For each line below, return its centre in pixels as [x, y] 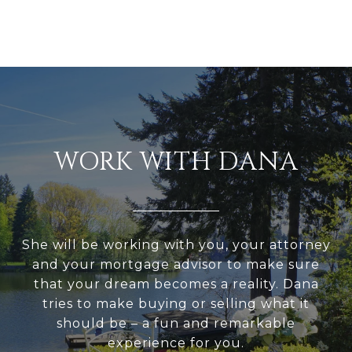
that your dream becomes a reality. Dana [176, 284]
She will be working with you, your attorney [176, 245]
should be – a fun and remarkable [176, 324]
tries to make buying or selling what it [176, 304]
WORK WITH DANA [176, 163]
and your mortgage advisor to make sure [176, 265]
